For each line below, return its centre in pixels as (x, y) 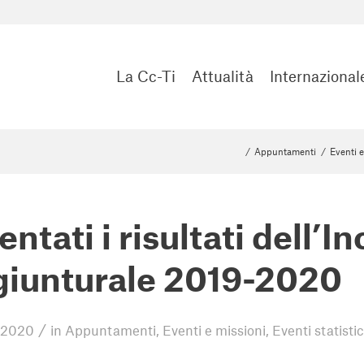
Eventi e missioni (214, 330)
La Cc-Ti (146, 76)
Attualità (223, 76)
